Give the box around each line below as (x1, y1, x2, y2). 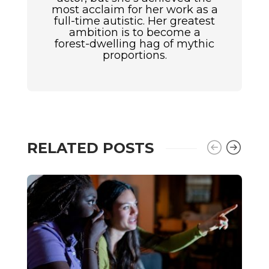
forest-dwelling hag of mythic (55, 37, 214, 51)
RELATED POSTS (27, 139, 154, 157)
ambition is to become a (68, 26, 201, 40)
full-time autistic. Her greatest (54, 14, 215, 28)
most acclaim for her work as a (51, 3, 218, 17)
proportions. (102, 49, 167, 62)
